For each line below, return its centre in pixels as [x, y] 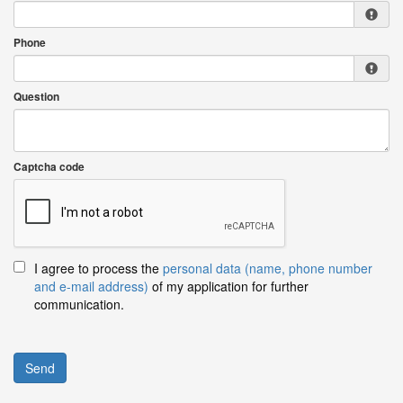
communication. [79, 304]
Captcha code [49, 167]
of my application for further [228, 287]
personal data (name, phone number [268, 269]
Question [36, 97]
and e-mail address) [91, 287]
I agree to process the [99, 269]
